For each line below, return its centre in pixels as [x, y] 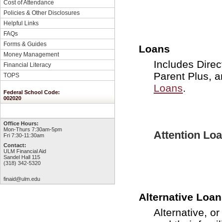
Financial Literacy [27, 65]
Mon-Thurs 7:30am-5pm [33, 129]
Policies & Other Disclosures [42, 13]
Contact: [15, 145]
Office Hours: [21, 123]
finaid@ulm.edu [22, 179]
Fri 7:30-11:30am [24, 135]
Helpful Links [21, 23]
